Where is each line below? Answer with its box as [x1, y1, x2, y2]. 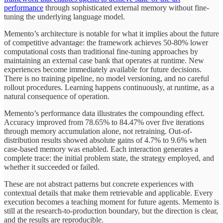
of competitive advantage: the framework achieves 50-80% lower [4, 38, 208, 47]
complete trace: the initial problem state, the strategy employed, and [4, 154, 214, 163]
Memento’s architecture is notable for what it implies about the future [4, 29, 219, 38]
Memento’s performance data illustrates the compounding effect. [4, 109, 205, 118]
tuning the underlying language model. [4, 12, 125, 21]
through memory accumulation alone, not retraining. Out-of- [4, 127, 192, 136]
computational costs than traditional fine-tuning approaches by [4, 47, 198, 56]
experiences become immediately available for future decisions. [4, 65, 202, 74]
